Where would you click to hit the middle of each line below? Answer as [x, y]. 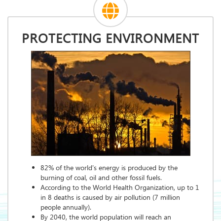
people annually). [66, 208]
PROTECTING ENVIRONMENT [110, 39]
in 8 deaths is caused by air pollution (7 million [110, 198]
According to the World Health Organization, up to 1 [120, 188]
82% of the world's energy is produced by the [109, 168]
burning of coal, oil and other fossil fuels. [101, 178]
